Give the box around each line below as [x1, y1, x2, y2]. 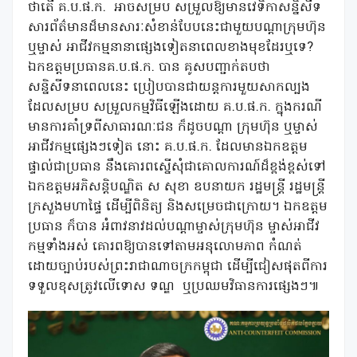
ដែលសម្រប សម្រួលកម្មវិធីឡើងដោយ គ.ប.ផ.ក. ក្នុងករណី [28, 98, 322, 118]
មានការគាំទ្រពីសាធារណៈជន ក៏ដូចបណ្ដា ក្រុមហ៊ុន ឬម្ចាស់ [28, 118, 318, 138]
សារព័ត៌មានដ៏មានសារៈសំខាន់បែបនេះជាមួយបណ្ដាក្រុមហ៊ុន [28, 18, 326, 38]
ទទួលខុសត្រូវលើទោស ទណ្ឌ [28, 277, 175, 297]
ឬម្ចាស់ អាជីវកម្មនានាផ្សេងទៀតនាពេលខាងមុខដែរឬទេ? [28, 38, 313, 58]
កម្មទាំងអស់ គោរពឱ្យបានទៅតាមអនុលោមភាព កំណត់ [28, 237, 302, 257]
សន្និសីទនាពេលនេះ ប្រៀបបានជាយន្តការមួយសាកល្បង [28, 78, 310, 98]
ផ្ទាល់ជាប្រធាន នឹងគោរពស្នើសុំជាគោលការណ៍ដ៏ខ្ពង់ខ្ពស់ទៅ [28, 158, 326, 178]
